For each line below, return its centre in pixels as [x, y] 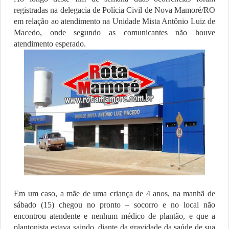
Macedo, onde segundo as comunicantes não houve [114, 33]
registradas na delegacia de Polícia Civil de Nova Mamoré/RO [114, 10]
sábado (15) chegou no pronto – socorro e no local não [114, 204]
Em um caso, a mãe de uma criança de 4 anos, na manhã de [114, 193]
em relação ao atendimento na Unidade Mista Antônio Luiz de [114, 21]
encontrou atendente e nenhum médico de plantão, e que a [114, 216]
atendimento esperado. [50, 44]
